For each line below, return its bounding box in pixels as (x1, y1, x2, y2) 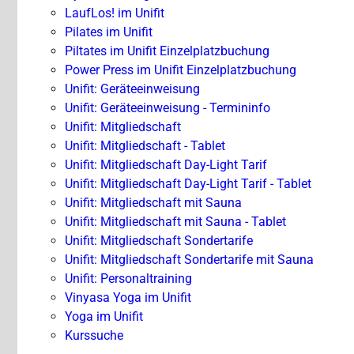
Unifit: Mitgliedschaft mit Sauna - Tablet (65, 214, 286, 230)
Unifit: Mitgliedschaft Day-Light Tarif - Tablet (65, 176, 311, 192)
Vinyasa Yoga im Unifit (65, 290, 191, 306)
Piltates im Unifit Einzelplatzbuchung (65, 43, 269, 59)
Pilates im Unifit (65, 24, 153, 40)
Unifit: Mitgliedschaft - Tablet (65, 138, 225, 154)
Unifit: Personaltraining (65, 271, 192, 287)
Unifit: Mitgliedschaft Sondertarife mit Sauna (65, 252, 314, 268)
